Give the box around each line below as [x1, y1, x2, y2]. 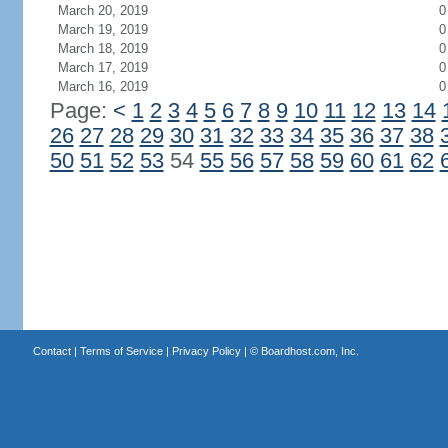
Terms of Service [79, 345, 163, 357]
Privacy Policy [171, 345, 241, 357]
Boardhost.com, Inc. [260, 345, 359, 357]
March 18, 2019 [57, 41, 148, 56]
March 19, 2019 [57, 22, 148, 37]
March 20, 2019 [57, 3, 148, 18]
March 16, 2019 [57, 79, 148, 94]
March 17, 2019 [57, 60, 148, 75]
